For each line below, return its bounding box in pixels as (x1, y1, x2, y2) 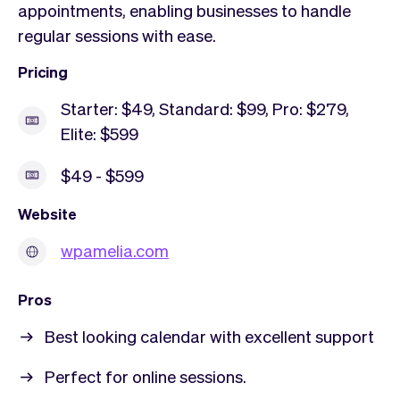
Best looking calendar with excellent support (45, 324, 374, 346)
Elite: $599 (61, 121, 138, 144)
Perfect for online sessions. (45, 364, 246, 387)
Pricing (18, 61, 68, 81)
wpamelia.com (61, 238, 169, 261)
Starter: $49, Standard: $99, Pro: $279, (61, 96, 349, 119)
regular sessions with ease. (18, 23, 216, 46)
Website (18, 203, 77, 223)
